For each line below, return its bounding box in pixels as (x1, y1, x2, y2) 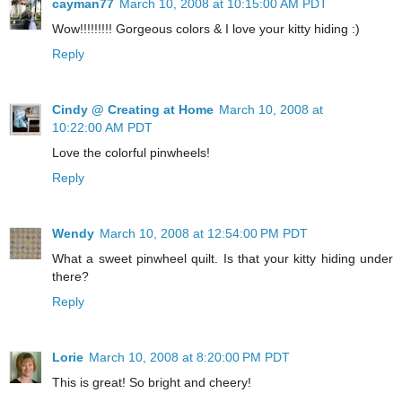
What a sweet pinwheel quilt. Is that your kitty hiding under (52, 250, 393, 266)
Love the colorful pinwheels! (52, 144, 210, 160)
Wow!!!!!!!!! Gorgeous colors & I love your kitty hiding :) (52, 21, 360, 36)
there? (52, 268, 89, 284)
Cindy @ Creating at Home (52, 101, 214, 117)
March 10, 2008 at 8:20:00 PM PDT (89, 349, 290, 364)
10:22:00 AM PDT (52, 119, 153, 135)
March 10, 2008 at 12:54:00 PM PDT (100, 225, 308, 240)
